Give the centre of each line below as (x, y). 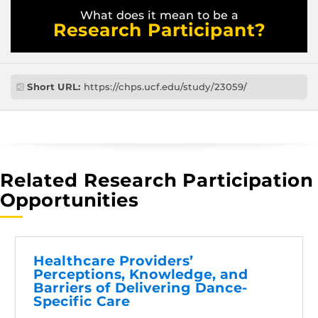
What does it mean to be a (159, 16)
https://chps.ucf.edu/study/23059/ (164, 87)
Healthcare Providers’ (113, 261)
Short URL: (54, 87)
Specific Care (82, 301)
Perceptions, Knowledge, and (141, 274)
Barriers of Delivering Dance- (141, 287)
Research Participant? (159, 30)
